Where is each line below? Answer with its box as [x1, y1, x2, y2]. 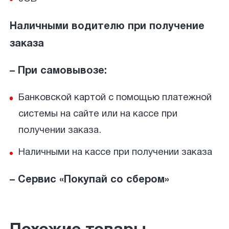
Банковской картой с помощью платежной [18, 94, 212, 103]
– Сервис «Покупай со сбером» [9, 175, 169, 185]
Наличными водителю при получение [9, 21, 204, 31]
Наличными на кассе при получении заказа [18, 148, 213, 157]
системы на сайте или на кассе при [18, 110, 178, 119]
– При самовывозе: [9, 66, 107, 76]
